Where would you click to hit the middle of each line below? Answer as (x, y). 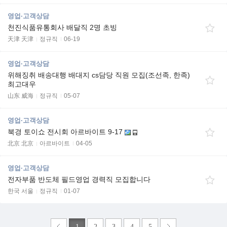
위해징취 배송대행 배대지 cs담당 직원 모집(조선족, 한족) (99, 75)
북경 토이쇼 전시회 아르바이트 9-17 (66, 132)
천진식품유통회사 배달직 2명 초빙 (62, 27)
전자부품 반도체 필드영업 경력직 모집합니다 (79, 179)
